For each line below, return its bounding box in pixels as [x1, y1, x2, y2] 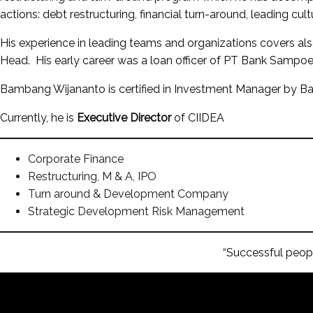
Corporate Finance [28, 152, 124, 166]
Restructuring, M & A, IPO [28, 169, 156, 183]
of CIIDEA [171, 110, 224, 124]
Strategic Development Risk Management [28, 204, 245, 218]
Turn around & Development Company [28, 187, 228, 201]
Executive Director [77, 110, 171, 124]
